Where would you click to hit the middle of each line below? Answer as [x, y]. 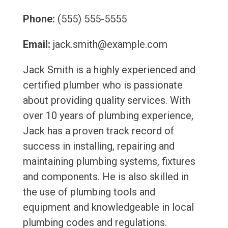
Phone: [39, 19]
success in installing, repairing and [98, 146]
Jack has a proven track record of [98, 131]
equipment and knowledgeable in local [108, 207]
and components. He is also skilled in [106, 177]
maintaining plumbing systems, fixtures [109, 162]
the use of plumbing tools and [89, 192]
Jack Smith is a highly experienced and [109, 70]
